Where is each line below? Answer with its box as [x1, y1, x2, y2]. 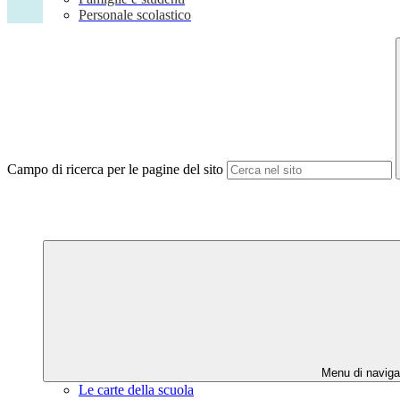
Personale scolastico [79, 7, 191, 23]
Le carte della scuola [79, 382, 194, 398]
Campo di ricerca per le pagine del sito [7, 162, 223, 178]
